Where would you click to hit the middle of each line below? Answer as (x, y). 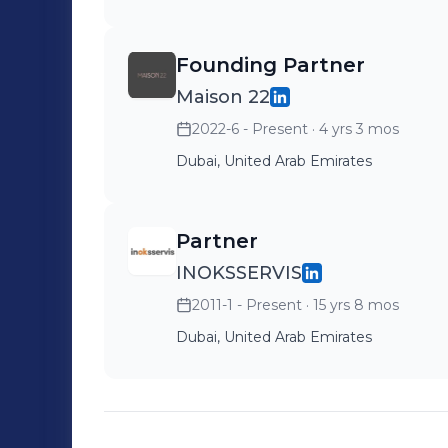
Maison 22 (223, 97)
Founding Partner (270, 65)
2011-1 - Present (247, 305)
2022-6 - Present (250, 129)
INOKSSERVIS (239, 273)
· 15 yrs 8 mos (350, 305)
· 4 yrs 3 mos (353, 129)
